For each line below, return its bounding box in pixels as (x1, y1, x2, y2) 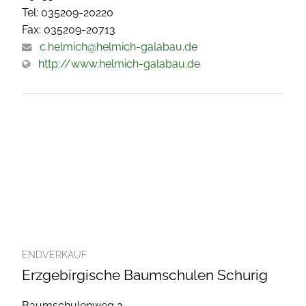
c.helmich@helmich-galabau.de (40, 40, 197, 54)
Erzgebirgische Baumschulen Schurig (22, 266, 268, 284)
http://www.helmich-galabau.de (38, 57, 200, 71)
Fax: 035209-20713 (22, 23, 115, 37)
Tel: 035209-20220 (22, 6, 113, 20)
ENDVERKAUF (22, 249, 87, 261)
